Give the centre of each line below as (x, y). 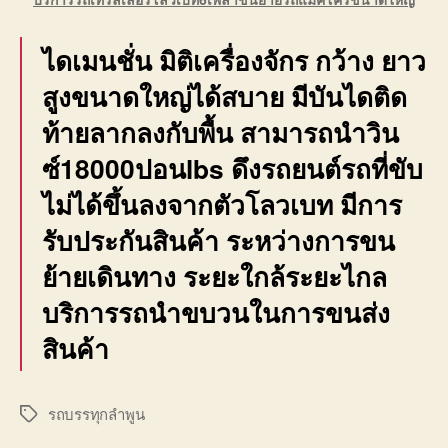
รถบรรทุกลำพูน (96, 414)
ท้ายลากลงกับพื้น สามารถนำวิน (220, 131)
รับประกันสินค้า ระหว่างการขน (218, 239)
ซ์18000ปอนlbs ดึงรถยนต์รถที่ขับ (232, 167)
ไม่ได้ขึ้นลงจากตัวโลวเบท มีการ (222, 203)
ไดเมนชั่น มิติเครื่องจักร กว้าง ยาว (234, 59)
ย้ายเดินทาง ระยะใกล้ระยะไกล (214, 275)
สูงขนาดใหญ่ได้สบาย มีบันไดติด (224, 95)
